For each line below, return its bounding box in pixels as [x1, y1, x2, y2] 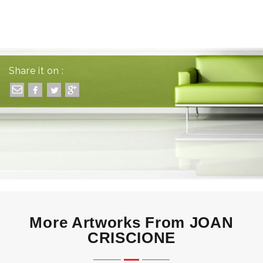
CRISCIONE [87, 228, 176, 247]
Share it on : [9, 65, 65, 76]
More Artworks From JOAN [29, 213, 234, 231]
